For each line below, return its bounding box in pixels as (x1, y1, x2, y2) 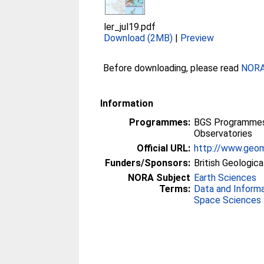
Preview (180, 32, 214, 44)
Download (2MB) (104, 32, 173, 44)
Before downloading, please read (103, 62, 242, 74)
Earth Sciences (194, 172, 257, 183)
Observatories (194, 128, 253, 139)
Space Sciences (194, 194, 262, 206)
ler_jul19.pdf (104, 21, 156, 32)
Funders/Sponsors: (105, 157, 191, 169)
